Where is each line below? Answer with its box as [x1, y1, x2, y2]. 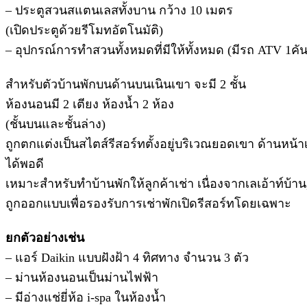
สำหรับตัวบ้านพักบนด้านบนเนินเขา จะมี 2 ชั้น [5, 77, 246, 91]
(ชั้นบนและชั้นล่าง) [5, 116, 106, 131]
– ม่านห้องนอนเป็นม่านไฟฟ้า [5, 270, 158, 284]
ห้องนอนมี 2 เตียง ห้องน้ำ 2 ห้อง [5, 97, 174, 111]
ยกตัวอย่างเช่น [5, 230, 84, 245]
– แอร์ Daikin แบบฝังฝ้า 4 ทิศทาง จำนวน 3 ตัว [5, 250, 249, 265]
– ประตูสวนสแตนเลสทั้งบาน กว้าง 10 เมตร [5, 3, 233, 17]
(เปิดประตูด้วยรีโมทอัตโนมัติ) [5, 23, 163, 37]
